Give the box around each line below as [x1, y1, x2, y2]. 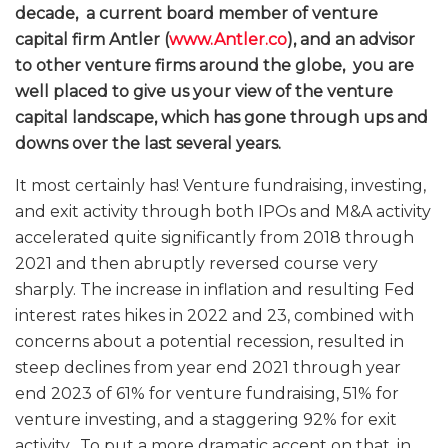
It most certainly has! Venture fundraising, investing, [15, 175, 426, 195]
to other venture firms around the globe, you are [15, 55, 414, 75]
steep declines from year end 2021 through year [15, 357, 401, 377]
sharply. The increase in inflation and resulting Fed [15, 279, 415, 299]
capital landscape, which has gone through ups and [15, 107, 428, 127]
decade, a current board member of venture [15, 3, 378, 23]
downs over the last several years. [15, 133, 281, 153]
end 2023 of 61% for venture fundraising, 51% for [15, 383, 399, 403]
